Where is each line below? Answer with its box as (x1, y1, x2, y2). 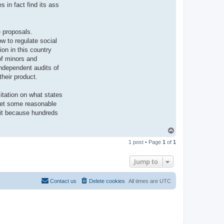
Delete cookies (89, 178, 125, 184)
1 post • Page (128, 139, 162, 145)
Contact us (50, 178, 76, 184)
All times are (128, 178, 159, 184)
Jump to (134, 157, 158, 166)
